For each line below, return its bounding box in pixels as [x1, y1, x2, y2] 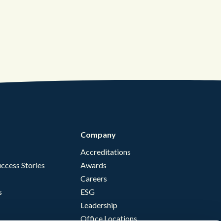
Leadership [80, 200, 117, 210]
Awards [80, 160, 107, 170]
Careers [80, 174, 107, 184]
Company [80, 130, 116, 140]
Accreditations [80, 147, 131, 157]
